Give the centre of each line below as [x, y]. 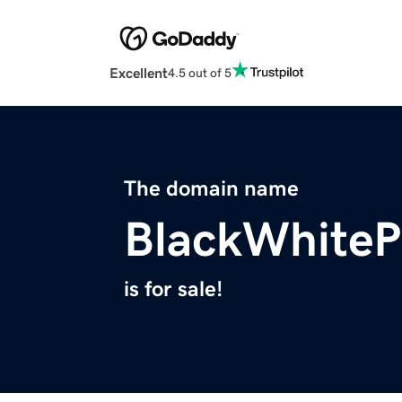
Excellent [139, 73]
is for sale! [173, 289]
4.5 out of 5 [200, 72]
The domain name [211, 189]
